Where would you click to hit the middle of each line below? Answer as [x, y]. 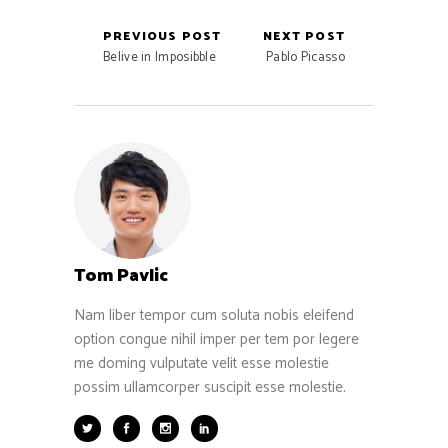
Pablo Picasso [305, 57]
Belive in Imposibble [159, 57]
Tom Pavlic [121, 275]
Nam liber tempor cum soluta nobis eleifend [214, 315]
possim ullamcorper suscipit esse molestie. [210, 387]
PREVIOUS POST [162, 36]
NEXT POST [304, 36]
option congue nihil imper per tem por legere [216, 339]
